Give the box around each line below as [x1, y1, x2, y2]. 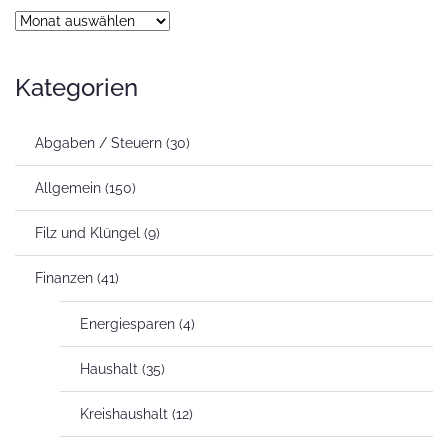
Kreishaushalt [80, 405, 168, 422]
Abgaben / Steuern [35, 134, 162, 151]
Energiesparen [80, 315, 175, 332]
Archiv [14, 11, 56, 28]
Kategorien [15, 72, 138, 102]
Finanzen [35, 269, 93, 286]
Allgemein [35, 179, 101, 196]
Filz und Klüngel [35, 224, 140, 241]
